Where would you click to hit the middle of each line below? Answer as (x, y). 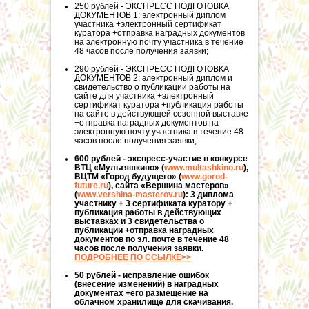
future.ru (91, 186)
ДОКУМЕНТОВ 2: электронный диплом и (153, 78)
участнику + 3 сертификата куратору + (153, 203)
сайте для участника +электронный (144, 96)
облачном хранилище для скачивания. (154, 302)
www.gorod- (205, 177)
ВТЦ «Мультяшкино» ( (119, 168)
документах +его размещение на (141, 293)
